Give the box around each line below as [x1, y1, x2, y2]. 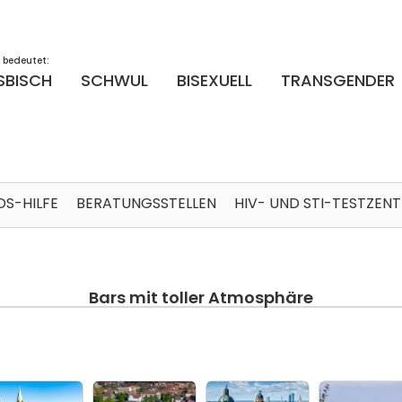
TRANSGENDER [281, 69, 396, 92]
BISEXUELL [177, 69, 253, 92]
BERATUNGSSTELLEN [76, 192, 216, 214]
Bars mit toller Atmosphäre [89, 285, 313, 309]
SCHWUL [81, 69, 149, 92]
